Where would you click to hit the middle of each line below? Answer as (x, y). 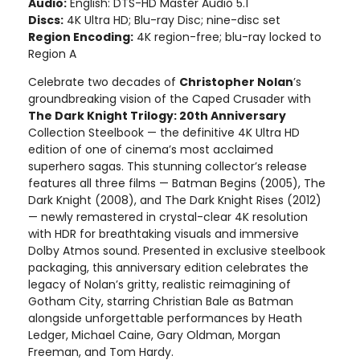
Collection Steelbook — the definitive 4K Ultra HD (164, 132)
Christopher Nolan (236, 82)
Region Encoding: (81, 37)
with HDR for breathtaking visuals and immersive (164, 233)
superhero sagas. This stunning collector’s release (168, 166)
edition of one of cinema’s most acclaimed (151, 149)
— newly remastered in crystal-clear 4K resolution (168, 217)
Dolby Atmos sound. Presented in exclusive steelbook (177, 250)
